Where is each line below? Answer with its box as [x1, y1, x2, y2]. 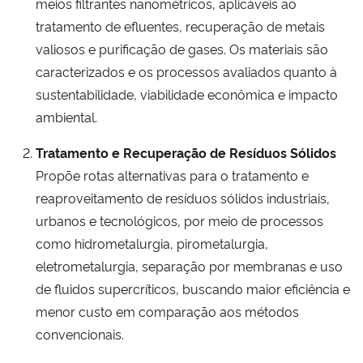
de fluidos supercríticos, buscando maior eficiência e [36, 279, 350, 297]
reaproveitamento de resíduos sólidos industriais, [36, 188, 330, 207]
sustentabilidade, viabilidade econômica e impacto [36, 84, 338, 103]
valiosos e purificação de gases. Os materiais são [36, 39, 328, 58]
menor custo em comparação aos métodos [36, 301, 299, 320]
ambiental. [36, 107, 97, 126]
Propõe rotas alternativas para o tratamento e [36, 165, 309, 184]
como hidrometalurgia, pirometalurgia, [36, 233, 268, 252]
